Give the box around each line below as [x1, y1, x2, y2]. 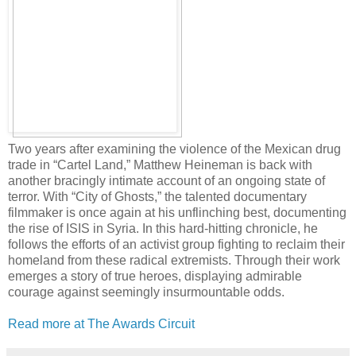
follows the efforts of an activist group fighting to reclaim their [8, 237, 345, 251]
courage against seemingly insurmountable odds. [8, 284, 284, 299]
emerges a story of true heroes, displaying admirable [8, 269, 302, 283]
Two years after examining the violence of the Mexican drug [8, 141, 341, 156]
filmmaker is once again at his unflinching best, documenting [8, 205, 346, 219]
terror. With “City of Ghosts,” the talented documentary [8, 189, 307, 203]
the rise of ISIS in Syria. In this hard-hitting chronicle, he [8, 221, 318, 235]
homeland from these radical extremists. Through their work [8, 253, 340, 267]
